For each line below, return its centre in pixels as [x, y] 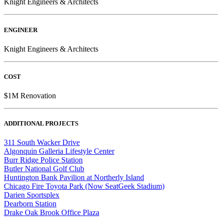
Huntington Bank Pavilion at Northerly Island [74, 178]
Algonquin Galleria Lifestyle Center [59, 151]
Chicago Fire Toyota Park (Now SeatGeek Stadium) [84, 186]
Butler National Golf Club [44, 169]
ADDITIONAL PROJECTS [41, 124]
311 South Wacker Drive [42, 143]
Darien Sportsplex [32, 195]
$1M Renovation [30, 96]
